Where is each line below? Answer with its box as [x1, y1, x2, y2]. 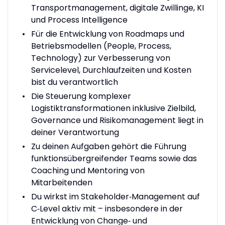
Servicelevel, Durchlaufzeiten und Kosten [31, 64, 191, 76]
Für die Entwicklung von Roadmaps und [31, 28, 184, 40]
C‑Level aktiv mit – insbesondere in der [31, 202, 183, 214]
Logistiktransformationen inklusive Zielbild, [31, 102, 196, 114]
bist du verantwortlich [31, 76, 118, 88]
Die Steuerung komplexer [31, 90, 131, 102]
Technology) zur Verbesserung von [31, 52, 170, 64]
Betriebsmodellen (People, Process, [31, 40, 171, 52]
